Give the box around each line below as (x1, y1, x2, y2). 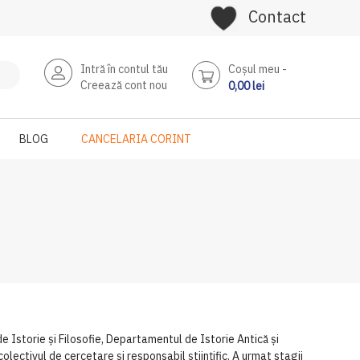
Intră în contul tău (80, 62, 168, 76)
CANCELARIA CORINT (81, 132, 192, 146)
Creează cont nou (80, 78, 167, 92)
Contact (247, 6, 306, 27)
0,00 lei (227, 79, 264, 93)
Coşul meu (227, 62, 280, 76)
